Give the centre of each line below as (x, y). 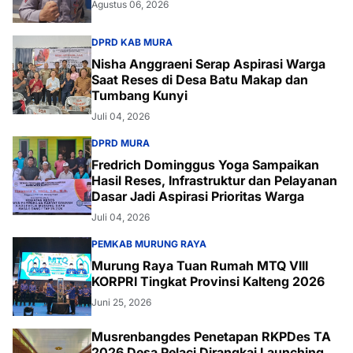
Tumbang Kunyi (139, 95)
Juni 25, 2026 (121, 302)
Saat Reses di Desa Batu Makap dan (200, 80)
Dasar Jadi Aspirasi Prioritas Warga (198, 196)
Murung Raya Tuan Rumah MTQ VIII (200, 266)
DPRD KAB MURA (132, 42)
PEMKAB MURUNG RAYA (149, 244)
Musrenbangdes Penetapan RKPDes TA (211, 336)
